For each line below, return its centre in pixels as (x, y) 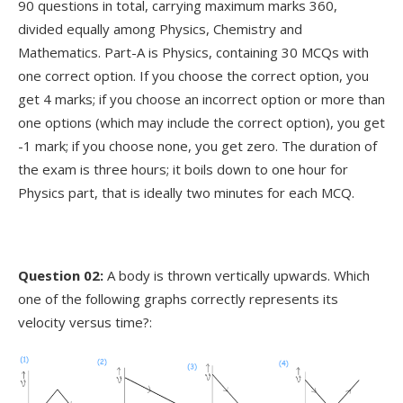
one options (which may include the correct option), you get (201, 122)
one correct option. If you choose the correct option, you (193, 75)
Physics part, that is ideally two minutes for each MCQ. (186, 192)
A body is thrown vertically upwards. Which (237, 275)
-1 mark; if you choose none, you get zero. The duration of (197, 145)
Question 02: (61, 275)
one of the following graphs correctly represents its (178, 298)
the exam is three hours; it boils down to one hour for (183, 169)
